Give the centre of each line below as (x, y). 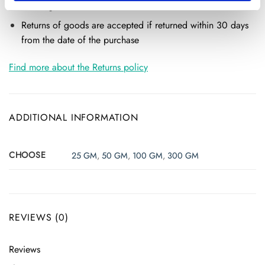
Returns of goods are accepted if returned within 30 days (135, 25)
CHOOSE (28, 155)
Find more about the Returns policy (78, 67)
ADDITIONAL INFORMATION (74, 117)
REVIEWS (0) (39, 217)
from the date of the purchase (80, 40)
